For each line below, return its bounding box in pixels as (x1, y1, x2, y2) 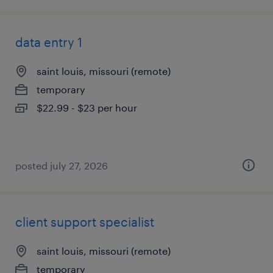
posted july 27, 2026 (15, 160, 108, 171)
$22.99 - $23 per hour (37, 102, 137, 113)
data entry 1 (15, 35, 82, 49)
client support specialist (15, 214, 154, 229)
